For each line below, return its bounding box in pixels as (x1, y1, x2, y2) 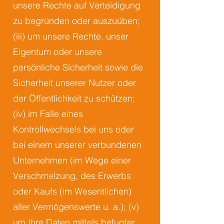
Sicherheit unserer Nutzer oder (13, 77, 136, 88)
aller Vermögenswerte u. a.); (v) (13, 201, 139, 212)
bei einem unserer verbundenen (13, 139, 141, 150)
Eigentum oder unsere (13, 46, 102, 57)
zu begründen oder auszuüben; (13, 15, 140, 26)
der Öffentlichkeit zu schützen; (13, 92, 135, 104)
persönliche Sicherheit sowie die (13, 61, 143, 73)
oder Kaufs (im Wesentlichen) (13, 185, 131, 197)
